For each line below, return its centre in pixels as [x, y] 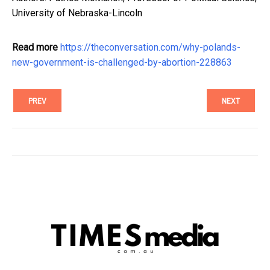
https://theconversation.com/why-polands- [150, 47]
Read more [35, 47]
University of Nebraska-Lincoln [77, 13]
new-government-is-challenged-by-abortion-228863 [122, 62]
